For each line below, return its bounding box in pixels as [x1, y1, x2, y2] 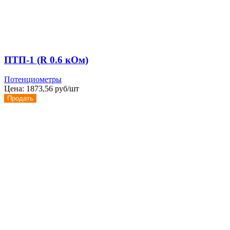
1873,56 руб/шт [26, 84, 79, 93]
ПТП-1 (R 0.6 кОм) [4, 54, 88, 65]
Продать [7, 94, 33, 103]
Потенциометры [4, 75, 62, 84]
